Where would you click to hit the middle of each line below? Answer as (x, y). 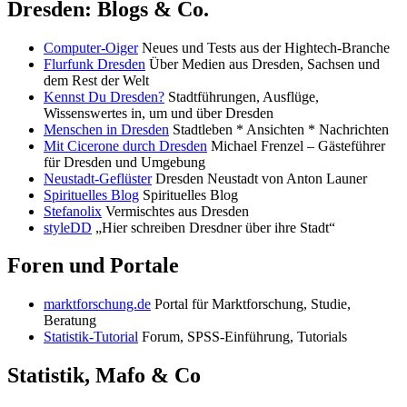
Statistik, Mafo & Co (104, 376)
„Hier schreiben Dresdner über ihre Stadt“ (213, 227)
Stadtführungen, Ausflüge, (242, 96)
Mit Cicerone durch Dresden (125, 145)
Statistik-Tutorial (91, 337)
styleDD (68, 227)
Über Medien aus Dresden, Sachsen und (263, 64)
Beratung (70, 321)
